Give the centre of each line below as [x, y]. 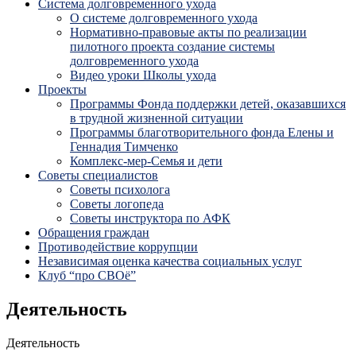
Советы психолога [120, 189]
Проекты [62, 89]
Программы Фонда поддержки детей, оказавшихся [208, 103]
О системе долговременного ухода [164, 17]
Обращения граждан [94, 232]
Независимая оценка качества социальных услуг [170, 261]
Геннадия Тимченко [124, 146]
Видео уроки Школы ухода [143, 75]
